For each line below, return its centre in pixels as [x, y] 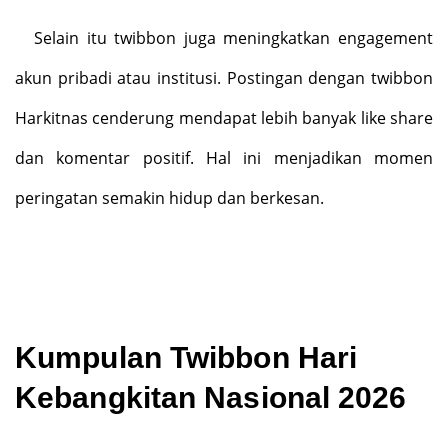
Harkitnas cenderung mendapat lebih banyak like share [224, 117]
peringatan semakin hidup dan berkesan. [169, 197]
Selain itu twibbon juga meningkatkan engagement [233, 37]
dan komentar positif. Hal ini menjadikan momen [224, 157]
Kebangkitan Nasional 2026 [211, 397]
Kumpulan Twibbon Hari [186, 357]
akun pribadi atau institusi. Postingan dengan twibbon [224, 77]
